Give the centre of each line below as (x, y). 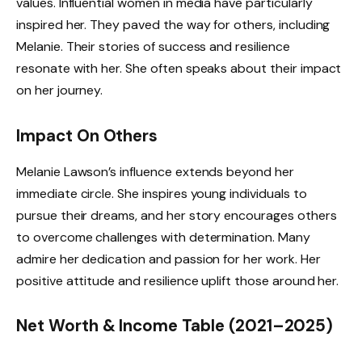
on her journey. (60, 90)
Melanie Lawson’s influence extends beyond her (155, 171)
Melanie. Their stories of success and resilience (153, 47)
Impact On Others (87, 136)
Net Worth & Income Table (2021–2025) (175, 326)
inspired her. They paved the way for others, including (173, 25)
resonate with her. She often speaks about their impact (179, 69)
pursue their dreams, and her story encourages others (177, 215)
